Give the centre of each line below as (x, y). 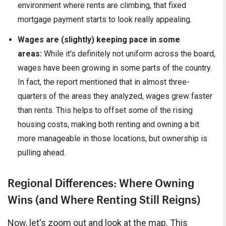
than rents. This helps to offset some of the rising (105, 110)
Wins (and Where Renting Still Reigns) (104, 197)
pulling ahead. (42, 152)
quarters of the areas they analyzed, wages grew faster (115, 96)
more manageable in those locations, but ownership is (112, 138)
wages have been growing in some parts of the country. (115, 68)
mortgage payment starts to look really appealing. (105, 19)
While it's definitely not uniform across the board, (129, 53)
